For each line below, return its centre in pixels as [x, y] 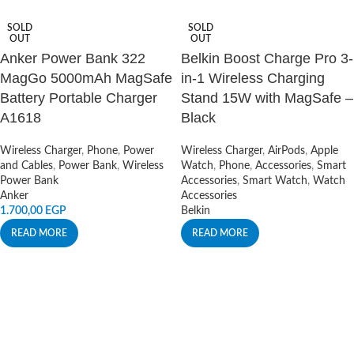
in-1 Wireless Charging [253, 78]
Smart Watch [275, 181]
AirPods [286, 151]
